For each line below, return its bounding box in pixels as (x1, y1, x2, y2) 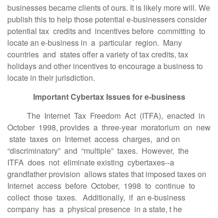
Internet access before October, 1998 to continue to (7, 180, 197, 191)
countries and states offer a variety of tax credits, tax (7, 49, 190, 60)
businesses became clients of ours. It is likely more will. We (7, 2, 210, 13)
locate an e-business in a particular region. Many (7, 37, 184, 48)
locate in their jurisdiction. (7, 72, 95, 83)
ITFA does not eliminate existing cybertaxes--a (7, 157, 176, 168)
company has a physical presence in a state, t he (7, 203, 182, 215)
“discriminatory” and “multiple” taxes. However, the (7, 145, 191, 156)
